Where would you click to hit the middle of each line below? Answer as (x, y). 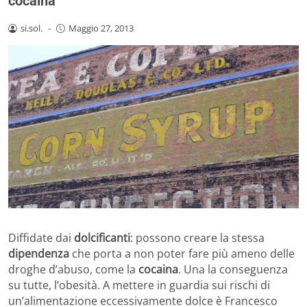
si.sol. (31, 28)
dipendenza (39, 254)
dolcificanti (102, 238)
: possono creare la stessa (197, 238)
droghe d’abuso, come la (73, 270)
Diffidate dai (41, 238)
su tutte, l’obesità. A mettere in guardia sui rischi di (139, 285)
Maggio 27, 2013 (101, 28)
